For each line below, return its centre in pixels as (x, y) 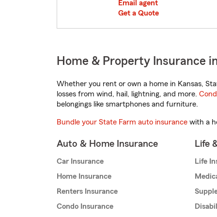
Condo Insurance (85, 207)
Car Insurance (80, 162)
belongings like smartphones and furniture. (127, 104)
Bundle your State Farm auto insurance (122, 122)
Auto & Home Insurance (107, 144)
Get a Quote (139, 13)
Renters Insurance (87, 192)
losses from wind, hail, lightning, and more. (128, 94)
